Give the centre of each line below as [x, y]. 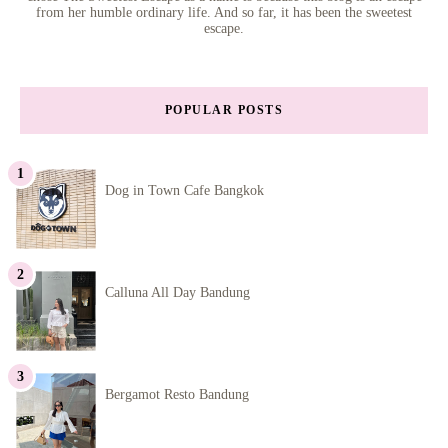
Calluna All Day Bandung [177, 293]
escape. [224, 28]
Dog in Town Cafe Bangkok [184, 191]
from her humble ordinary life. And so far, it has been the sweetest [224, 12]
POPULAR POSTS [224, 109]
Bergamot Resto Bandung [177, 394]
